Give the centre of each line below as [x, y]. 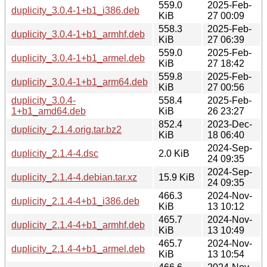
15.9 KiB [177, 177]
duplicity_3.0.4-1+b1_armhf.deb [78, 34]
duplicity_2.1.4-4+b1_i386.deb [75, 201]
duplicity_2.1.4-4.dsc [55, 153]
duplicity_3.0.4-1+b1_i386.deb [75, 10]
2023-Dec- [230, 124]
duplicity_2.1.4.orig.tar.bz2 [66, 129]
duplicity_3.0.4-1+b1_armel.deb [78, 58]
